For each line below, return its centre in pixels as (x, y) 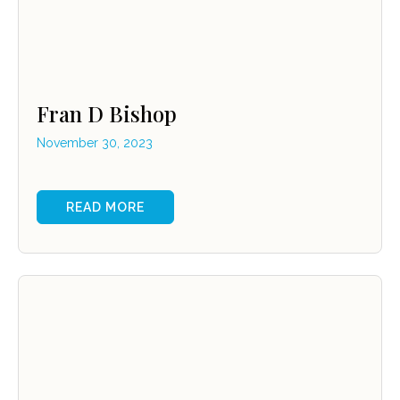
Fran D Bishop (107, 114)
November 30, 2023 (95, 143)
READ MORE (105, 208)
